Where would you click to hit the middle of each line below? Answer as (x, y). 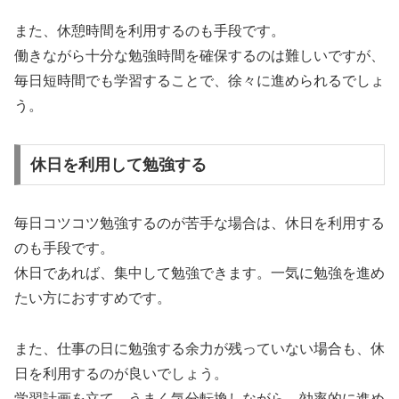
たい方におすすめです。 (93, 297)
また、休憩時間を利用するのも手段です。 (150, 31)
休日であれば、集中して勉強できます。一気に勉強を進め (199, 273)
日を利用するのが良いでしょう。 (121, 373)
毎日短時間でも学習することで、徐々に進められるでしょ (199, 81)
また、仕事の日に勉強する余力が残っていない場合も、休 (199, 348)
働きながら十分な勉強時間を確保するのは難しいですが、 (199, 56)
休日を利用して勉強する (118, 164)
